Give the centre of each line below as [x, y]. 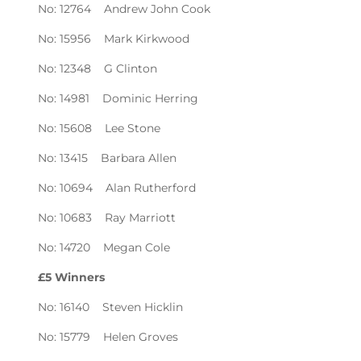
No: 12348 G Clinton [98, 68]
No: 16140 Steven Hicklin [111, 307]
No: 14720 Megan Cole [104, 247]
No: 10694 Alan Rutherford [117, 187]
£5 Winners [72, 277]
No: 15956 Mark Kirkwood [114, 38]
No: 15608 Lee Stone [100, 128]
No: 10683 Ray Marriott [107, 217]
